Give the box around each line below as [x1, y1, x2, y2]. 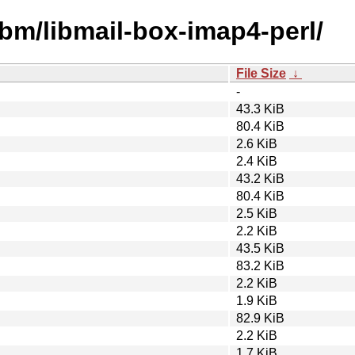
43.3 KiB [236, 101, 284, 116]
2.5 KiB [236, 206, 277, 220]
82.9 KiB [236, 311, 284, 325]
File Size [236, 66, 286, 80]
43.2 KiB [236, 171, 284, 185]
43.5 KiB [236, 241, 284, 255]
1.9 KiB [236, 293, 277, 307]
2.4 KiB [236, 154, 277, 168]
